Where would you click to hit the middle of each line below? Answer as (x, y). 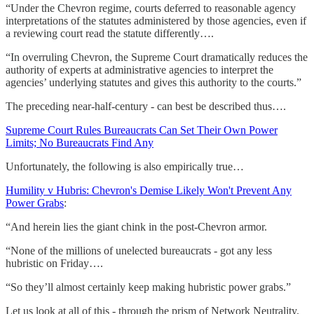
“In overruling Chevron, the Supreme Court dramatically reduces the (157, 57)
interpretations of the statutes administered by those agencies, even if (156, 20)
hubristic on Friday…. (54, 263)
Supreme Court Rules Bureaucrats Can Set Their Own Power (142, 130)
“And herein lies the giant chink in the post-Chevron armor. (136, 226)
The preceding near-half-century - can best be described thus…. (146, 106)
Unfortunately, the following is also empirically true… (125, 166)
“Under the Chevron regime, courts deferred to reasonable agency (151, 8)
